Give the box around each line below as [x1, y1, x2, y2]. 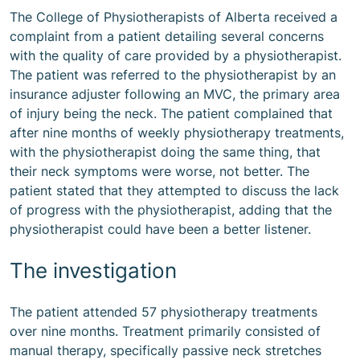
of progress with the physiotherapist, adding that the [10, 202, 332, 218]
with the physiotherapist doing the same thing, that [10, 144, 321, 160]
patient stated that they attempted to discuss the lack [10, 182, 339, 198]
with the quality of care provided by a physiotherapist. [10, 47, 342, 63]
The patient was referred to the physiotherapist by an [10, 67, 336, 83]
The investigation [10, 258, 177, 283]
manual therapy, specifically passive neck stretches [10, 342, 321, 358]
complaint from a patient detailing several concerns [10, 28, 324, 44]
